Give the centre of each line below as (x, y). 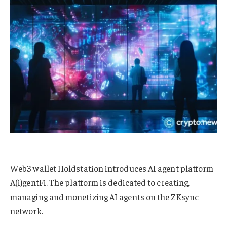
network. (27, 211)
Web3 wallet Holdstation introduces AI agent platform (112, 168)
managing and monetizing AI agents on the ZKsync (104, 197)
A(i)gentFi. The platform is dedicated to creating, (100, 183)
